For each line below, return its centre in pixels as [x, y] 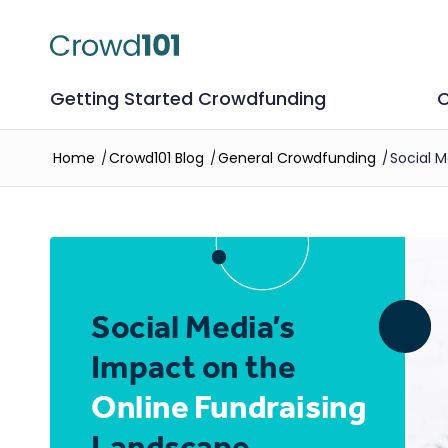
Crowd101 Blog [156, 158]
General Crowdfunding [297, 158]
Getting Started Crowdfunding [188, 98]
